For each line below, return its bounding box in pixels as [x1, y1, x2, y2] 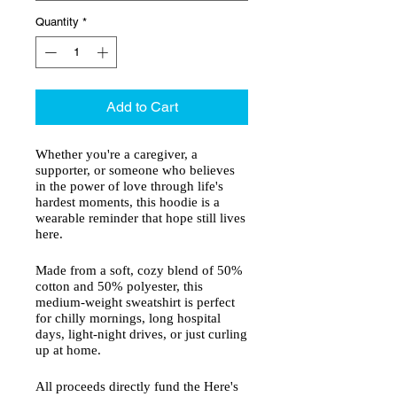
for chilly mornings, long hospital [35, 310, 221, 325]
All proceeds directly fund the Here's [35, 378, 238, 393]
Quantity [35, 15, 79, 28]
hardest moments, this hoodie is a [35, 194, 220, 209]
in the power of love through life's [35, 178, 223, 193]
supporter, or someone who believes [35, 162, 235, 177]
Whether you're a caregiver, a [35, 146, 198, 161]
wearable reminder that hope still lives [35, 210, 245, 225]
